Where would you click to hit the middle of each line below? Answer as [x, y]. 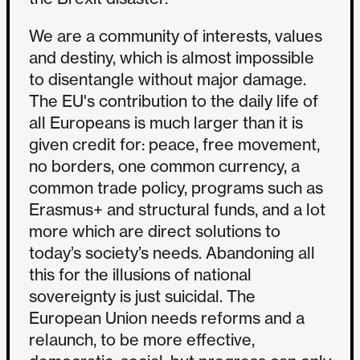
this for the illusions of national [140, 274]
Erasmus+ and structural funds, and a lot [177, 209]
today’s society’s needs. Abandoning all [172, 252]
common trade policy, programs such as [176, 187]
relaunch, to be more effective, [142, 339]
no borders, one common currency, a [164, 166]
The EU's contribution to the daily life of [174, 100]
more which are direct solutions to [155, 231]
